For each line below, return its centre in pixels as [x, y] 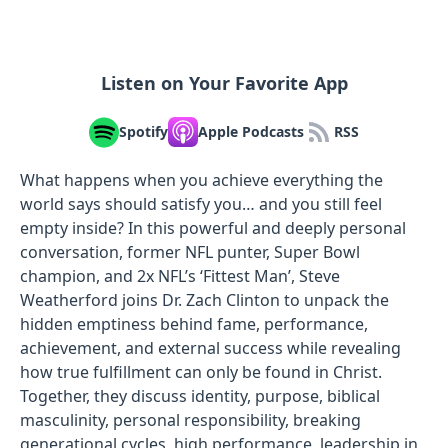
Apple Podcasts [251, 132]
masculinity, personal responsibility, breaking [190, 419]
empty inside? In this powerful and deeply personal [213, 227]
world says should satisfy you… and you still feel [201, 203]
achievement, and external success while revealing [210, 347]
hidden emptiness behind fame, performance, [194, 323]
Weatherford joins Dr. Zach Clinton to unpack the [204, 299]
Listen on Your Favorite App [224, 83]
